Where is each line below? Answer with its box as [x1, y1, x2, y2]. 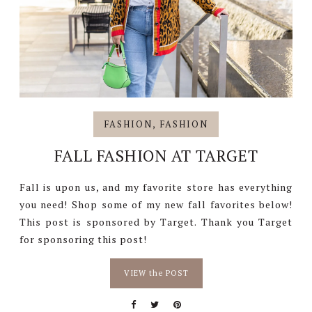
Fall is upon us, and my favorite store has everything [19, 180, 293, 194]
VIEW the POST [123, 267, 189, 278]
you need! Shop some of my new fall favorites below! [19, 197, 293, 211]
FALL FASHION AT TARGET [54, 144, 258, 166]
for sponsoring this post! [19, 232, 147, 246]
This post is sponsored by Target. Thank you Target [19, 214, 293, 228]
